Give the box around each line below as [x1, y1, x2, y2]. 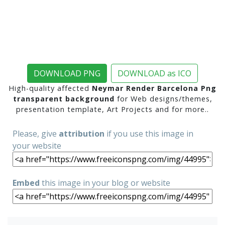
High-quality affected [9, 83, 92, 93]
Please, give [13, 128, 59, 139]
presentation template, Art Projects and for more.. [16, 104, 209, 114]
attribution [59, 128, 104, 139]
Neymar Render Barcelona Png [92, 83, 216, 93]
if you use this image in [104, 128, 193, 139]
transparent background [13, 93, 115, 103]
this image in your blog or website [40, 177, 170, 188]
